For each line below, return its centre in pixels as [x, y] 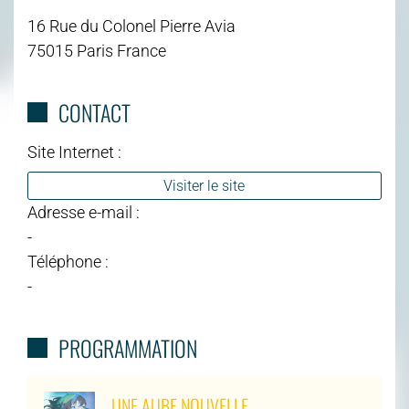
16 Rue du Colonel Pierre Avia [131, 26]
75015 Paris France [97, 50]
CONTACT [94, 112]
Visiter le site [204, 185]
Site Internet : [74, 152]
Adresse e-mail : [84, 212]
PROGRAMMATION [127, 347]
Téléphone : [68, 261]
